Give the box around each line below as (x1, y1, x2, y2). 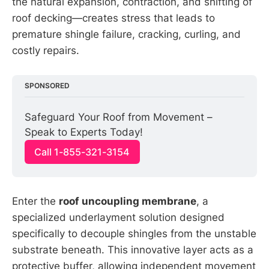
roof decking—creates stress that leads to (12, 11, 215, 24)
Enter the (12, 195, 59, 207)
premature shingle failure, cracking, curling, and (12, 28, 241, 40)
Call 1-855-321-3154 (34, 146, 130, 159)
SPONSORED (25, 81, 70, 91)
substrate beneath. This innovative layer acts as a (12, 243, 253, 256)
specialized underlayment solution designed (12, 211, 225, 223)
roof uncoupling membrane (59, 195, 196, 207)
